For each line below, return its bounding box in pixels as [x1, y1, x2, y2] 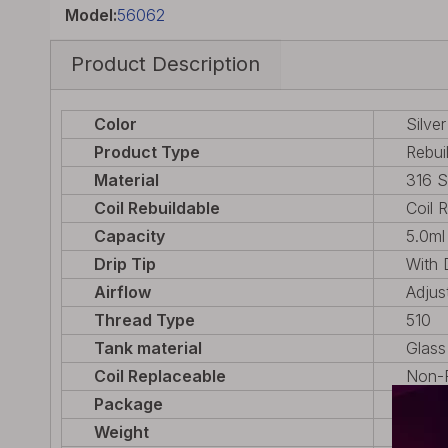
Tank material [94, 338, 202, 358]
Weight [94, 422, 149, 442]
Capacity [94, 226, 165, 246]
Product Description [71, 52, 260, 76]
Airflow [94, 282, 151, 302]
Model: [65, 5, 117, 25]
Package [94, 394, 163, 414]
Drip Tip [94, 254, 156, 274]
